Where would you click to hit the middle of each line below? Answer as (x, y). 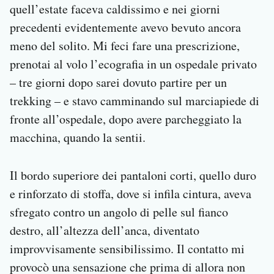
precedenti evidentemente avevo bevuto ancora (125, 28)
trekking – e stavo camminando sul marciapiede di (135, 101)
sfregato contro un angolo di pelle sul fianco (119, 212)
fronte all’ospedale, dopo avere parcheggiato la (126, 119)
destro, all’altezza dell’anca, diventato (105, 231)
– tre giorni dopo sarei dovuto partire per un (118, 83)
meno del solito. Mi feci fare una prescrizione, (125, 46)
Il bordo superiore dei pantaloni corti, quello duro (133, 176)
